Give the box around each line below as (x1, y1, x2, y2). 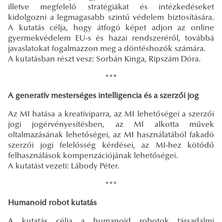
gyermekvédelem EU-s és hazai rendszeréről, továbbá (8, 34, 214, 43)
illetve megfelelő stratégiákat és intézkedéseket (8, 3, 214, 11)
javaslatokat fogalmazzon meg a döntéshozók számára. (8, 45, 206, 53)
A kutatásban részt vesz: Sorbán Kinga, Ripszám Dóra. (8, 55, 201, 63)
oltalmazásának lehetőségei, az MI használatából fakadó (8, 131, 214, 139)
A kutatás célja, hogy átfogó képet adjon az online (8, 24, 214, 32)
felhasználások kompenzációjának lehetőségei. (8, 152, 178, 160)
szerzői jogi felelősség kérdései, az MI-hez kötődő (8, 141, 214, 150)
